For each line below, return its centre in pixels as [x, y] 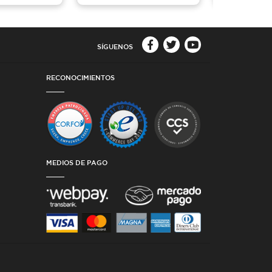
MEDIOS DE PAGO [77, 162]
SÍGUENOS [115, 46]
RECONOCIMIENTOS [80, 77]
